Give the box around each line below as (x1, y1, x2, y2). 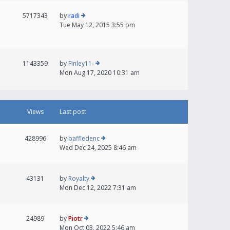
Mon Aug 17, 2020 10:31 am (60, 68, 140, 78)
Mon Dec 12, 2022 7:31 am (60, 183, 136, 193)
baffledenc (68, 134, 100, 143)
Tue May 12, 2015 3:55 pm (60, 21, 135, 30)
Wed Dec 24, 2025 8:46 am (60, 143, 137, 152)
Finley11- (68, 59, 94, 68)
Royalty (68, 174, 89, 183)
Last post (60, 107, 86, 117)
